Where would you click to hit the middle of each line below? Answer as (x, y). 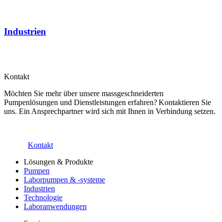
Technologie (43, 197)
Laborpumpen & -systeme (64, 179)
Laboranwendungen (55, 206)
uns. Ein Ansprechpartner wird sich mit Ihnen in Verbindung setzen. (111, 111)
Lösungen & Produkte (58, 162)
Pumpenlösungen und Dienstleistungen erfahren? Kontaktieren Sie (108, 102)
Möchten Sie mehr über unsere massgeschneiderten (84, 93)
